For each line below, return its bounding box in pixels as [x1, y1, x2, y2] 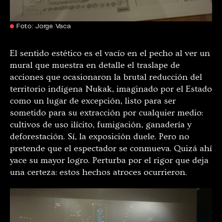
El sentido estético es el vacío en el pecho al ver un [10, 48, 210, 58]
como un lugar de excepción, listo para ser [10, 95, 176, 106]
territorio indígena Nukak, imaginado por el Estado [10, 83, 212, 94]
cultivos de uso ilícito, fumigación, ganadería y [10, 119, 191, 130]
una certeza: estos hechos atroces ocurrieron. [10, 166, 189, 177]
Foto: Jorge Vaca [16, 21, 71, 30]
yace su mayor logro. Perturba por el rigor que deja [10, 155, 209, 166]
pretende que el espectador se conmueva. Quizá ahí [10, 143, 212, 154]
